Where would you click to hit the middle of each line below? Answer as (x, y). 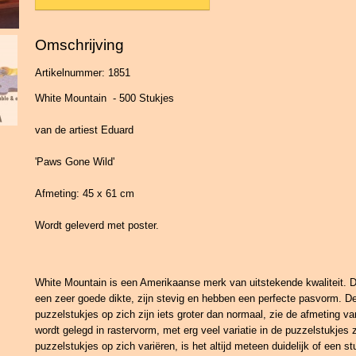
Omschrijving (79, 45)
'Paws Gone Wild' (75, 162)
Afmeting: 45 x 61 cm (85, 193)
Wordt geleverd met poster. (97, 225)
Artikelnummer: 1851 (83, 73)
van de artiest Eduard (84, 130)
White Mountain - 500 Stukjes (104, 98)
